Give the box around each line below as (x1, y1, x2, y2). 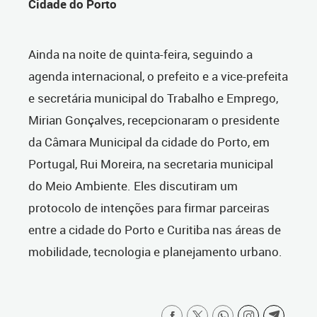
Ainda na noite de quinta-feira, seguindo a (28, 46, 253, 63)
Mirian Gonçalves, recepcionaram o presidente (28, 112, 279, 129)
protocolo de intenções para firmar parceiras (28, 200, 270, 217)
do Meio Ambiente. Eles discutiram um (28, 178, 238, 195)
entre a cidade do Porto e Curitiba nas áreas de (28, 221, 281, 238)
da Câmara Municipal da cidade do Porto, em (28, 134, 270, 151)
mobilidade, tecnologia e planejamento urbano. (28, 243, 282, 260)
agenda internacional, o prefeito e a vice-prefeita (28, 68, 288, 85)
